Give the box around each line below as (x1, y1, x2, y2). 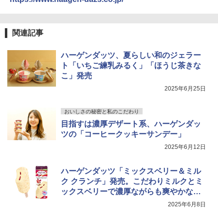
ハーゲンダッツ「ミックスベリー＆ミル (61, 167, 201, 176)
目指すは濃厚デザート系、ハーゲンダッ (61, 120, 201, 128)
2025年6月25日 (164, 85, 206, 92)
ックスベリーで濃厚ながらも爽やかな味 (61, 187, 201, 196)
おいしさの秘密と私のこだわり (64, 109, 139, 115)
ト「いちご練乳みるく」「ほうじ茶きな (61, 61, 201, 70)
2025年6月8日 (168, 201, 206, 208)
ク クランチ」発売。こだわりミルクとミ (61, 177, 203, 186)
